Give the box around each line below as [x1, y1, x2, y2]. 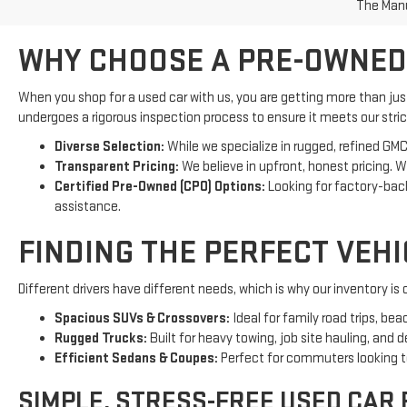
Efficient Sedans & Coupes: [55, 319, 218, 337]
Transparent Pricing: [55, 127, 179, 145]
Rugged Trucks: [55, 299, 147, 317]
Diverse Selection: [55, 107, 164, 125]
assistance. [55, 167, 121, 185]
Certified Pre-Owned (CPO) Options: [55, 147, 265, 165]
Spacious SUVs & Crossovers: [55, 279, 230, 297]
